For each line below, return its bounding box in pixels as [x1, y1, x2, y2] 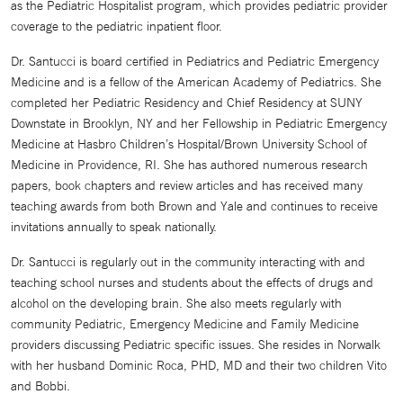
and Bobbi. [11, 378, 70, 394]
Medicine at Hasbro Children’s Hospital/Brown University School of [11, 136, 367, 152]
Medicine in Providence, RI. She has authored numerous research [11, 157, 368, 173]
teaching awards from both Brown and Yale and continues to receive [11, 198, 378, 214]
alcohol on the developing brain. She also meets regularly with [11, 295, 342, 311]
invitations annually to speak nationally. [11, 219, 217, 235]
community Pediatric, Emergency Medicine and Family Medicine [11, 316, 359, 332]
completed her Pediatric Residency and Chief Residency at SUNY [11, 94, 363, 111]
